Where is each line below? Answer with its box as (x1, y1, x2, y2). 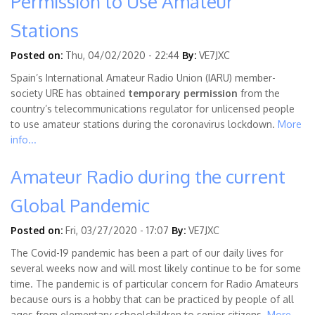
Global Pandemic (11, 193, 150, 217)
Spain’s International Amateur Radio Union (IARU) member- (11, 72, 276, 84)
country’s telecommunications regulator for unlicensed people (11, 103, 295, 115)
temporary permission (128, 87, 238, 100)
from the (238, 87, 280, 100)
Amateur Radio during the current (11, 165, 285, 188)
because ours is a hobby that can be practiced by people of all (11, 293, 294, 306)
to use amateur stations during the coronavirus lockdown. (11, 118, 278, 131)
